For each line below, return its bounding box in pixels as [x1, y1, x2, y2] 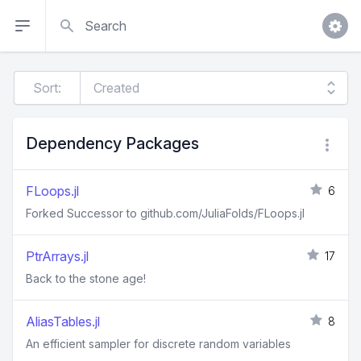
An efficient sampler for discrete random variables [26, 337, 291, 351]
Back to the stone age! [26, 272, 146, 285]
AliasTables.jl [26, 313, 100, 330]
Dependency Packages [26, 134, 199, 153]
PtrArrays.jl [26, 248, 89, 264]
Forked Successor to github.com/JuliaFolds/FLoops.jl [26, 206, 305, 220]
